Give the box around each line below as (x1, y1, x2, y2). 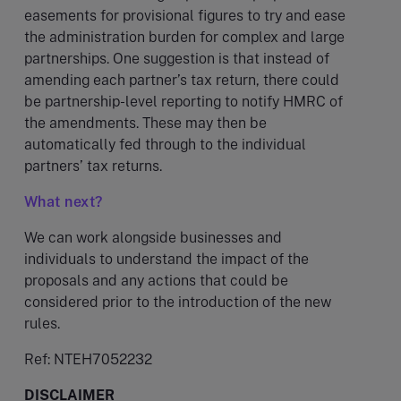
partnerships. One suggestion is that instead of (24, 49, 329, 67)
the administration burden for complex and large (24, 28, 345, 46)
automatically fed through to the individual (24, 135, 306, 153)
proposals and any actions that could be (24, 271, 288, 289)
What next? (24, 192, 103, 210)
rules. (24, 314, 60, 332)
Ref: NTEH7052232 (24, 350, 152, 368)
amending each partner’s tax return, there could (24, 71, 339, 89)
